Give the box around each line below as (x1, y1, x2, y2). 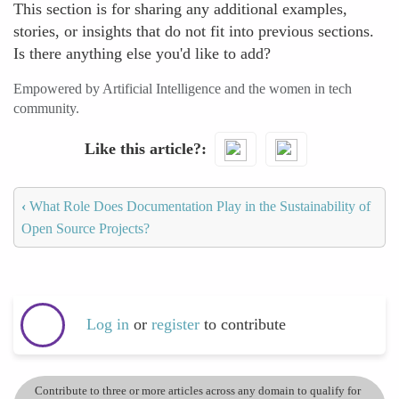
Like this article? (84, 139, 201, 158)
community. (13, 101, 79, 116)
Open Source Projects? (21, 220, 150, 236)
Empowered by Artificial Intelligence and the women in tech (13, 81, 352, 96)
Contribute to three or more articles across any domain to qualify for (35, 383, 361, 397)
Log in (86, 315, 129, 334)
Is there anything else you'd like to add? (13, 45, 271, 62)
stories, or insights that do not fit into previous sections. (13, 22, 374, 40)
